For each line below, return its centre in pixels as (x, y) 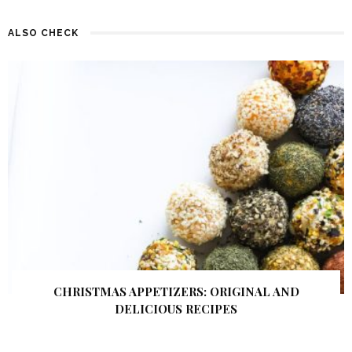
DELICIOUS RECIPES (176, 309)
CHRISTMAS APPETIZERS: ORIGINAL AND (176, 292)
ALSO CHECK (43, 33)
